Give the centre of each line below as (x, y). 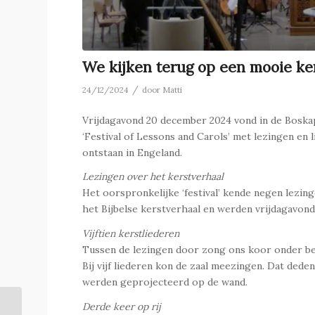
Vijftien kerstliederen (131, 234)
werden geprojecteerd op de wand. (165, 282)
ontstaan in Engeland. (133, 152)
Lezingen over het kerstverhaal (153, 177)
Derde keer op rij (122, 307)
